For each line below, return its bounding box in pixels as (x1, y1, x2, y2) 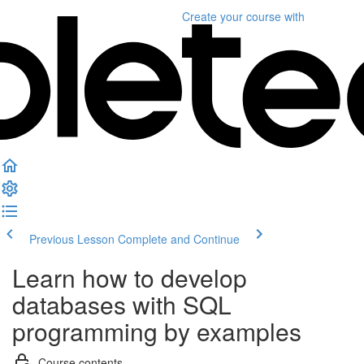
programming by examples (12, 314, 301, 349)
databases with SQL (12, 287, 232, 322)
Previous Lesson (29, 231, 115, 247)
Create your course (182, 8, 281, 24)
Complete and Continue (118, 231, 240, 247)
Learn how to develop (12, 260, 247, 295)
